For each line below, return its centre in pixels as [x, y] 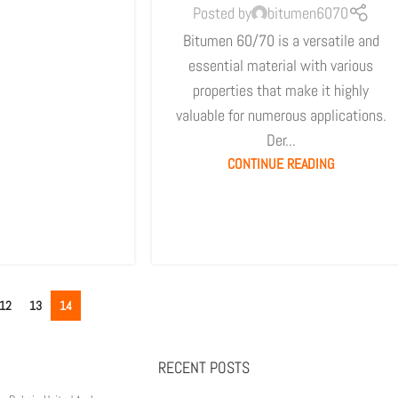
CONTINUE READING [281, 163]
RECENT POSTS [203, 368]
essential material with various [281, 65]
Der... [281, 139]
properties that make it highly [281, 90]
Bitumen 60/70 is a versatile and [281, 40]
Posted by [222, 13]
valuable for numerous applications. [281, 115]
